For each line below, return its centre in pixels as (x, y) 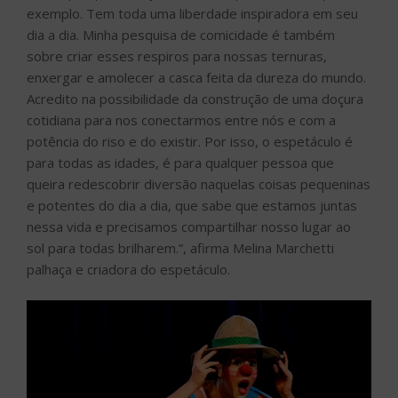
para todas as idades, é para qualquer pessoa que (180, 163)
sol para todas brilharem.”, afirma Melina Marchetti (180, 248)
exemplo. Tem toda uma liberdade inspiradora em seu (192, 14)
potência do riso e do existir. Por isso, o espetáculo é (190, 142)
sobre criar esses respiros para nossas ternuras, (177, 56)
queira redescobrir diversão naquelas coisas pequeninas (199, 184)
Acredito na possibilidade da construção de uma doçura (195, 99)
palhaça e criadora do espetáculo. (128, 270)
